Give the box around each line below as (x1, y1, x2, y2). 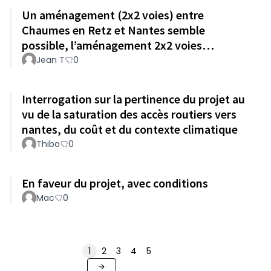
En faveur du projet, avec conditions (22, 175, 208, 191)
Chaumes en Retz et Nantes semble (22, 22, 205, 38)
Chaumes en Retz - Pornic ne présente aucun (22, 53, 252, 68)
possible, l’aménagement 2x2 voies (22, 38, 202, 53)
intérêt (22, 68, 57, 83)
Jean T (36, 54, 65, 66)
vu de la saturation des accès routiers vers (22, 106, 237, 122)
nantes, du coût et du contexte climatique (22, 122, 238, 137)
